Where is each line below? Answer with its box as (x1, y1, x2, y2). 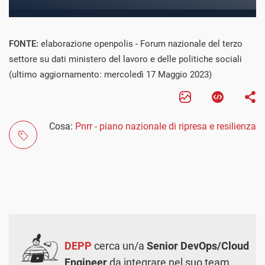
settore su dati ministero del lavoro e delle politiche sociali (9, 53, 242, 64)
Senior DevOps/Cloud (147, 239, 249, 252)
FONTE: (9, 38, 41, 49)
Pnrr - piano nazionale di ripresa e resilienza (75, 120, 256, 132)
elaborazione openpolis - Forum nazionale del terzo (41, 38, 243, 49)
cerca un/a (92, 239, 147, 252)
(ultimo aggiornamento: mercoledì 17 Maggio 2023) (9, 69, 212, 80)
